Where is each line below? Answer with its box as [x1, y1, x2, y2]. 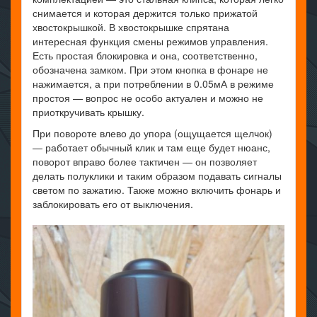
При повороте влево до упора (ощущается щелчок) [33, 125, 272, 140]
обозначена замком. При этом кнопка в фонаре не [33, 62, 268, 76]
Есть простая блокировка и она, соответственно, [33, 47, 258, 62]
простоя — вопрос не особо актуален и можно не [33, 90, 263, 105]
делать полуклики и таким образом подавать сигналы [33, 168, 282, 183]
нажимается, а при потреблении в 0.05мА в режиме [33, 76, 274, 91]
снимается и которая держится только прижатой [33, 5, 258, 20]
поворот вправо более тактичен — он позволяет [33, 154, 257, 168]
